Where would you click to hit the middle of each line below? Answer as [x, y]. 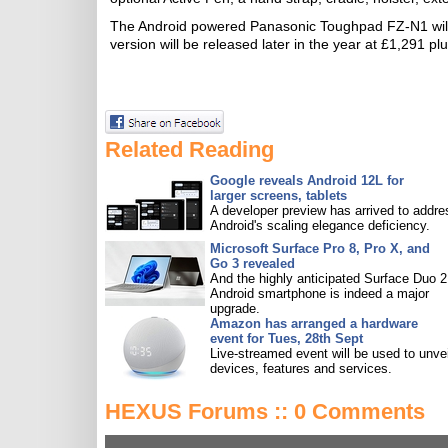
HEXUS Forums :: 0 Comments [265, 411]
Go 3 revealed [252, 263]
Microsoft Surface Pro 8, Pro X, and [320, 248]
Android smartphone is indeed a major [319, 293]
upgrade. [235, 308]
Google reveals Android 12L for [307, 180]
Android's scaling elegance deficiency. [320, 225]
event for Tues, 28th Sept [286, 338]
